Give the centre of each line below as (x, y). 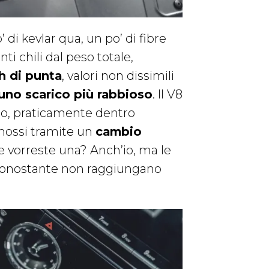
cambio (119, 132)
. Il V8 (168, 95)
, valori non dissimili (118, 76)
